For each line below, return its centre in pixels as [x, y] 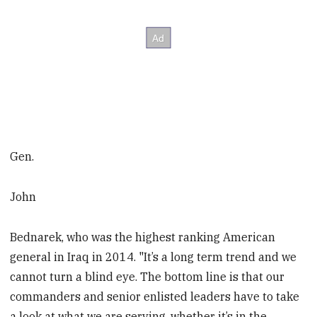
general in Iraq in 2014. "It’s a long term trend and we [154, 257]
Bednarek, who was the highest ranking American [143, 237]
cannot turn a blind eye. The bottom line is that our [148, 276]
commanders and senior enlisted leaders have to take [155, 296]
